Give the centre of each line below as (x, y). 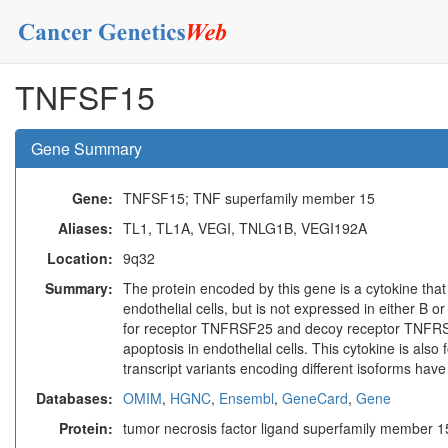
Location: (80, 258)
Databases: (74, 398)
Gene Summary (86, 148)
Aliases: (85, 228)
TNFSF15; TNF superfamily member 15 (249, 198)
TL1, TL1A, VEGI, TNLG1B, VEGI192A (245, 228)
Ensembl (246, 398)
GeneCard (315, 398)
